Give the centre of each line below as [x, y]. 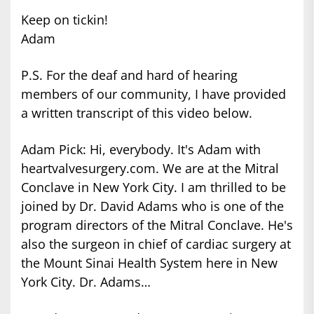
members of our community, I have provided [153, 94]
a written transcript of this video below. [137, 113]
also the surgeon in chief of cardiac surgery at [156, 244]
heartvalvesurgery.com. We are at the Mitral [150, 169]
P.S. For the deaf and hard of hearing [129, 75]
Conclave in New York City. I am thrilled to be [153, 187]
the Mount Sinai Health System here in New [149, 263]
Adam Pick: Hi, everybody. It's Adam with [141, 150]
